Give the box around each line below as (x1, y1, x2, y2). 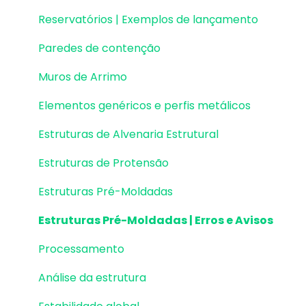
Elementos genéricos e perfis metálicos (38, 97, 251, 113)
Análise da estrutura (38, 269, 146, 286)
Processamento (38, 240, 124, 257)
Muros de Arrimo (38, 68, 127, 85)
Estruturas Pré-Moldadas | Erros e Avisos (38, 212, 273, 228)
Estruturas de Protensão (38, 154, 169, 171)
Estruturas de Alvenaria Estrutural (38, 126, 219, 142)
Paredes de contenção (38, 40, 161, 56)
